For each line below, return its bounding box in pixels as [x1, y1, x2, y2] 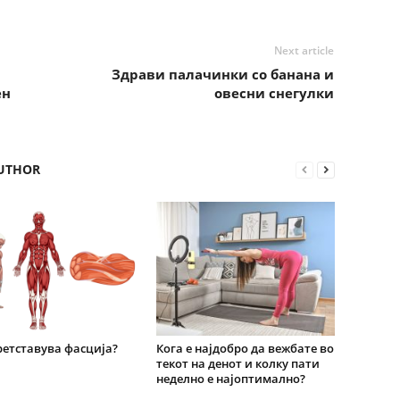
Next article [273, 43, 334, 59]
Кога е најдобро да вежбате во [155, 340, 334, 357]
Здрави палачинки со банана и [111, 65, 334, 84]
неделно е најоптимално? [155, 371, 305, 387]
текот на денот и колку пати [155, 355, 320, 372]
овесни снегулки [213, 84, 334, 103]
